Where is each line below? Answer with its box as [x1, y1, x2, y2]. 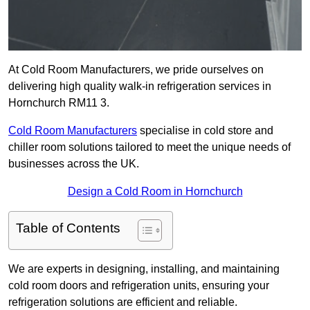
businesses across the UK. [8, 158, 139, 170]
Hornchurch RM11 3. [8, 97, 109, 109]
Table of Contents [16, 221, 120, 236]
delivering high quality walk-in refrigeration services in [8, 80, 271, 93]
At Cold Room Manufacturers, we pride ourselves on [8, 64, 264, 76]
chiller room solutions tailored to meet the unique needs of [8, 141, 291, 154]
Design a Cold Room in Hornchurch [67, 185, 243, 198]
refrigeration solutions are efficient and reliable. [8, 296, 237, 309]
